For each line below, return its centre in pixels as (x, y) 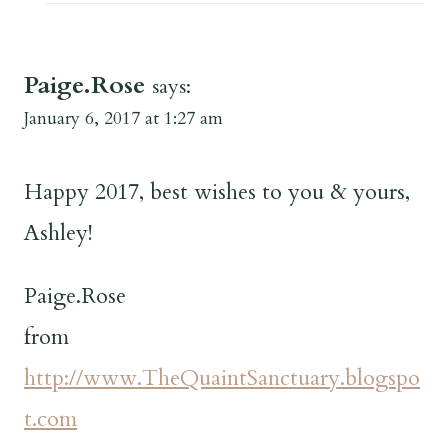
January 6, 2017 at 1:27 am (123, 118)
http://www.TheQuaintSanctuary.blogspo (222, 378)
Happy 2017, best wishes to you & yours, (217, 192)
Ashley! (58, 233)
